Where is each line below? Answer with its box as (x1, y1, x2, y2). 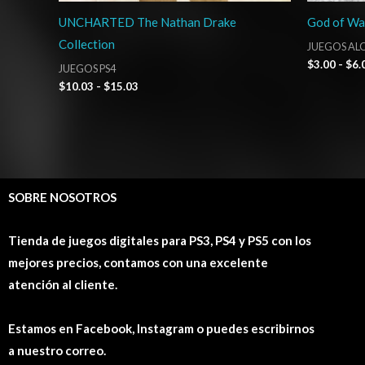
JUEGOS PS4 (59, 61, 116, 75)
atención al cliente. (8, 277, 117, 292)
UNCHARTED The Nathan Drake (59, 15, 236, 30)
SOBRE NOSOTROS (8, 190, 117, 205)
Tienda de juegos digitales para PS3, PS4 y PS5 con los (8, 233, 311, 248)
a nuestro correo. (8, 342, 106, 358)
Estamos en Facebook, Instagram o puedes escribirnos (8, 320, 314, 336)
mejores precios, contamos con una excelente (8, 255, 268, 270)
